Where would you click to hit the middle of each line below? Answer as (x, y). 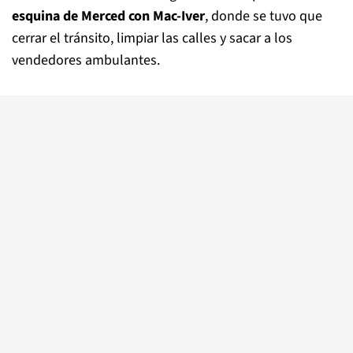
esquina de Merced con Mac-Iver (108, 16)
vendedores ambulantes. (86, 60)
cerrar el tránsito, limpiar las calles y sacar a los (152, 38)
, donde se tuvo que (264, 16)
